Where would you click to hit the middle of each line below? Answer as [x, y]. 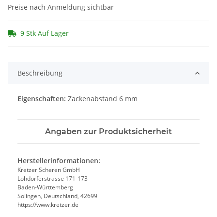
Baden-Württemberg [45, 187]
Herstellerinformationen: [59, 161]
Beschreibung [40, 73]
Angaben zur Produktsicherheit [108, 132]
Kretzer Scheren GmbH [49, 170]
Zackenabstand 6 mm [103, 99]
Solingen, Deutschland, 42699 [57, 196]
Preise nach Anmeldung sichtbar [61, 7]
